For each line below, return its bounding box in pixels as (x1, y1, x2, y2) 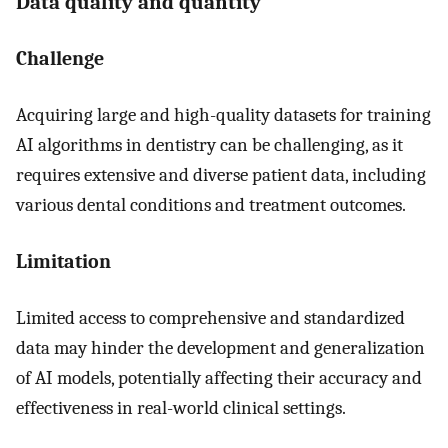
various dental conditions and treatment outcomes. (16, 194, 406, 217)
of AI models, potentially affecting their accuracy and (16, 367, 422, 390)
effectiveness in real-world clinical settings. (16, 397, 346, 420)
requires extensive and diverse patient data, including (16, 164, 426, 187)
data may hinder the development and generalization (16, 337, 425, 360)
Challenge (16, 46, 104, 70)
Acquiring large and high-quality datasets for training (16, 104, 431, 127)
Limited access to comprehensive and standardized (16, 307, 405, 330)
